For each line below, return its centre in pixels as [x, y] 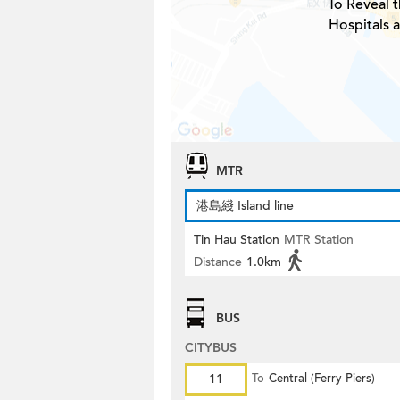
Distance [218, 262]
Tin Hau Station [237, 240]
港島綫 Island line [245, 206]
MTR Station [319, 240]
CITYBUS [211, 348]
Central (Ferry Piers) [322, 379]
